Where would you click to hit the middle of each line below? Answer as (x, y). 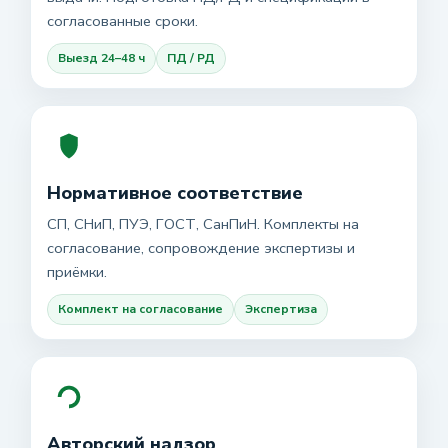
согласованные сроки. (122, 21)
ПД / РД (191, 58)
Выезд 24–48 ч (101, 58)
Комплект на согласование (140, 309)
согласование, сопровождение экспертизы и (201, 248)
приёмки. (77, 272)
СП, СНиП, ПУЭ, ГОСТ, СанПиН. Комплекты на (203, 224)
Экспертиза (281, 309)
